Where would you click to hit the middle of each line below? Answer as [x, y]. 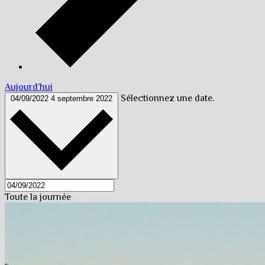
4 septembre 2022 [82, 98]
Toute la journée [38, 197]
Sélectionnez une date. [167, 98]
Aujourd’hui [29, 87]
